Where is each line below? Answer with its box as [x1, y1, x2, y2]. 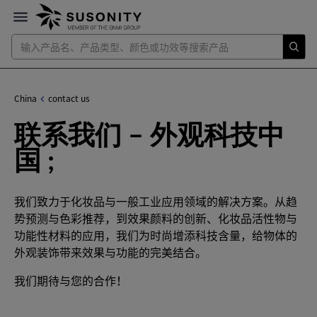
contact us [48, 92, 90, 105]
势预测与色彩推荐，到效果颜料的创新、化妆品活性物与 [14, 209, 297, 226]
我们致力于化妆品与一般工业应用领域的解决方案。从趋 [14, 192, 297, 209]
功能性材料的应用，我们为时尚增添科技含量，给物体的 [14, 226, 297, 243]
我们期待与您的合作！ [14, 272, 127, 289]
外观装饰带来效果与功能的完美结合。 [14, 243, 207, 260]
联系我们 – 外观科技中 [14, 123, 284, 149]
